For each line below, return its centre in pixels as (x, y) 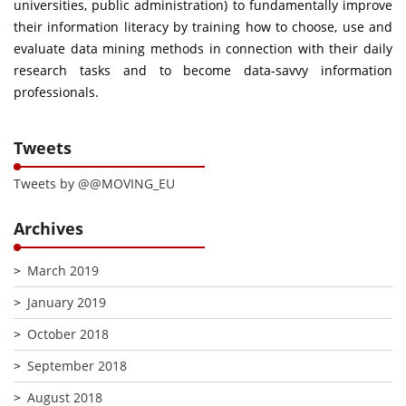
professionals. (56, 92)
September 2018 (77, 365)
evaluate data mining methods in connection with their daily (203, 48)
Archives (48, 228)
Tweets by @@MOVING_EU (94, 183)
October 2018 (68, 333)
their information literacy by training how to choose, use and (203, 26)
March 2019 (63, 270)
